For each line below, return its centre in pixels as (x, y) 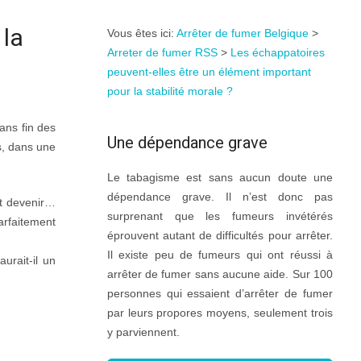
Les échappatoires (277, 52)
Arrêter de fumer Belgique (242, 33)
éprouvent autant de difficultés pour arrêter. (220, 235)
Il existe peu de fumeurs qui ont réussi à (220, 255)
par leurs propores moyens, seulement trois (220, 313)
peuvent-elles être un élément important (209, 72)
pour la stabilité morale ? (170, 91)
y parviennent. (143, 332)
